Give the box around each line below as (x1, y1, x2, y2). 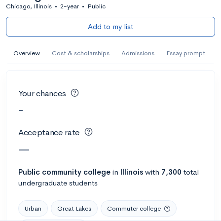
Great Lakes (57, 204, 91, 213)
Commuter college (107, 204, 161, 213)
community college (42, 167, 110, 177)
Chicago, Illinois (6, 1, 52, 10)
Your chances (18, 88, 66, 99)
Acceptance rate (18, 127, 80, 138)
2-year (60, 1, 79, 10)
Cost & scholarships (52, 48, 110, 57)
